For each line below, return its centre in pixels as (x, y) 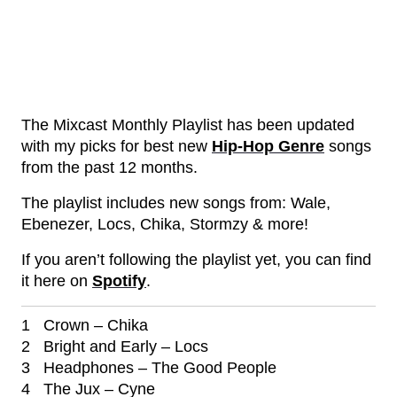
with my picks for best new (117, 146)
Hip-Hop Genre (268, 146)
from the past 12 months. (109, 167)
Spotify (119, 281)
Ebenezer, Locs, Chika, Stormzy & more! (165, 224)
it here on (57, 281)
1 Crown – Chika (85, 325)
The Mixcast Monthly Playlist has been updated (188, 125)
